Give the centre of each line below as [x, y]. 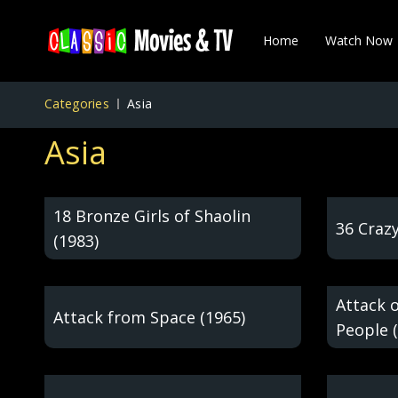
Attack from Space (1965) [149, 317]
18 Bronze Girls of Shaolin [152, 216]
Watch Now [359, 40]
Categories [77, 103]
